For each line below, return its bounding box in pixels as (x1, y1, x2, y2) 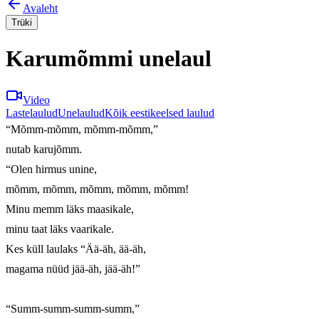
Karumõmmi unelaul (6, 45, 211, 71)
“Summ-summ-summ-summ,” (6, 303, 140, 315)
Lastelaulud (6, 107, 58, 120)
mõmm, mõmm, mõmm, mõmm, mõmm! (6, 183, 189, 196)
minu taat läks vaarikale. (6, 223, 114, 236)
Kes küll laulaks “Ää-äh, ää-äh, (6, 243, 146, 256)
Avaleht (23, 2, 58, 15)
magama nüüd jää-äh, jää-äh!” (6, 263, 140, 276)
